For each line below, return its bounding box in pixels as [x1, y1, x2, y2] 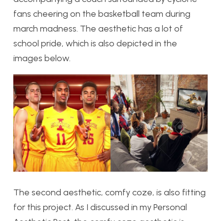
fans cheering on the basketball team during [13, 8, 190, 20]
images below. [13, 53, 71, 64]
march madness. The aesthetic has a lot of [13, 23, 183, 35]
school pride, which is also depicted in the [13, 38, 177, 49]
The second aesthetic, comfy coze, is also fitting [13, 187, 206, 198]
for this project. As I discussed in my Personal [13, 202, 187, 213]
